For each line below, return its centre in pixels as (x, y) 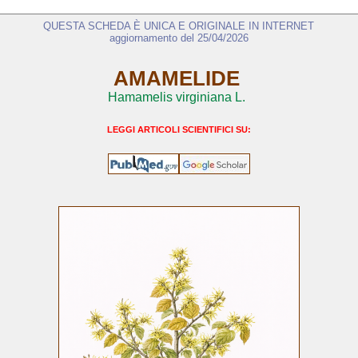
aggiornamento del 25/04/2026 (179, 38)
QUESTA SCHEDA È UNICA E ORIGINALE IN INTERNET (179, 26)
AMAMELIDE (176, 79)
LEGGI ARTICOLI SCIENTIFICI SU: (179, 130)
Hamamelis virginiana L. (176, 97)
